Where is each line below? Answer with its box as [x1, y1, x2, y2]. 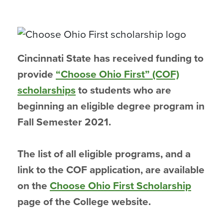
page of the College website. [17, 196, 151, 208]
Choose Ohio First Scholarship [50, 180, 191, 192]
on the [17, 180, 50, 192]
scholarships [17, 84, 76, 97]
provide [17, 68, 56, 81]
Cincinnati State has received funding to [17, 52, 204, 65]
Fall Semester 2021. [17, 116, 111, 128]
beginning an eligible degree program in [17, 100, 205, 112]
